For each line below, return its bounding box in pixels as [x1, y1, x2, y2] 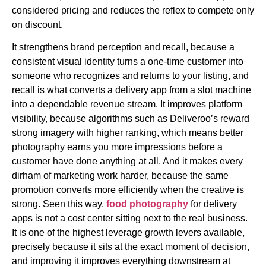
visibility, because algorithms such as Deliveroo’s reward [12, 113, 249, 123]
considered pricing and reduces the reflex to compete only [12, 5, 254, 15]
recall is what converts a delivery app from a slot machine [12, 84, 251, 95]
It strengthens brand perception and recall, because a [12, 42, 235, 52]
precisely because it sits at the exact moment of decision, [12, 241, 249, 252]
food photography [106, 198, 188, 209]
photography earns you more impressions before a [12, 141, 223, 152]
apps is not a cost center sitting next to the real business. [12, 213, 248, 223]
